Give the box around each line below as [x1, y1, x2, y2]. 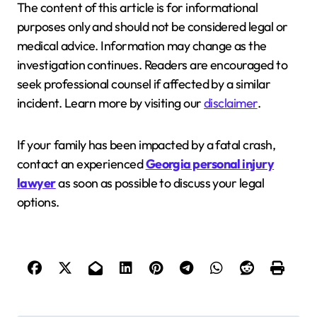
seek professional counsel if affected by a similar [17, 75, 270, 92]
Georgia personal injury [145, 155, 275, 172]
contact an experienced [17, 155, 146, 172]
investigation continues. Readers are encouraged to [17, 56, 287, 73]
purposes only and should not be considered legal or [17, 18, 288, 35]
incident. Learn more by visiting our [17, 94, 204, 111]
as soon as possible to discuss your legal [55, 174, 265, 191]
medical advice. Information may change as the [17, 37, 267, 54]
